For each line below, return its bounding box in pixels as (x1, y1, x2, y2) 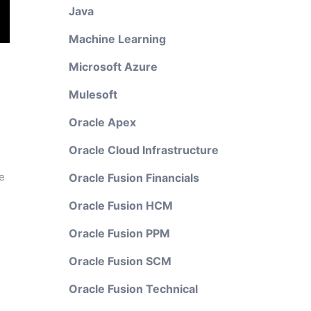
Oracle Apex (68, 115, 136, 129)
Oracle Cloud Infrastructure (68, 143, 219, 157)
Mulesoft (68, 87, 117, 101)
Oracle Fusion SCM (68, 254, 171, 268)
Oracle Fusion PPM (68, 226, 170, 240)
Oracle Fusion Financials (68, 171, 199, 185)
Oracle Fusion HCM (68, 199, 173, 212)
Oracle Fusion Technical (68, 282, 198, 296)
